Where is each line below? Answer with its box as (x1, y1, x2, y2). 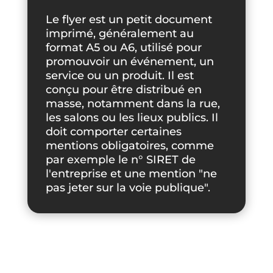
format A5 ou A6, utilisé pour (45, 41, 202, 54)
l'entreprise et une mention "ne (45, 167, 217, 180)
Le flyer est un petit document (45, 13, 212, 26)
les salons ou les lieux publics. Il (45, 111, 218, 124)
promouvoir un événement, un (45, 55, 214, 68)
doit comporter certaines (45, 125, 182, 138)
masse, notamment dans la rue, (45, 97, 220, 110)
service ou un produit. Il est (45, 69, 194, 82)
